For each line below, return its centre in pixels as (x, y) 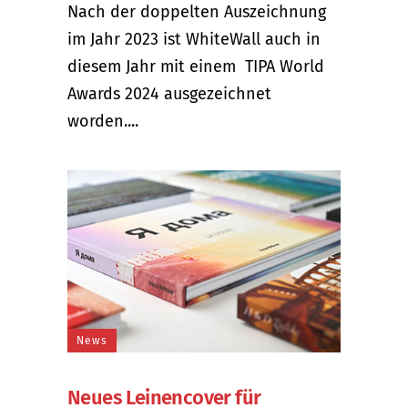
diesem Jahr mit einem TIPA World (196, 66)
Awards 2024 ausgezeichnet (169, 93)
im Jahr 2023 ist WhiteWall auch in (194, 39)
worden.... (103, 121)
